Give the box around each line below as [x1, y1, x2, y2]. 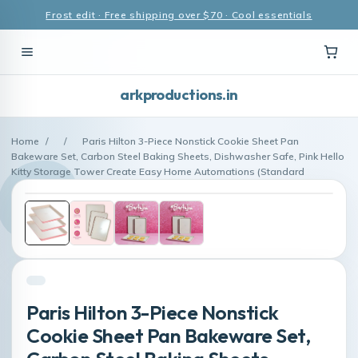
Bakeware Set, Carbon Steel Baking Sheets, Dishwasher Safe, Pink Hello [11, 150, 344, 162]
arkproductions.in [120, 86, 238, 104]
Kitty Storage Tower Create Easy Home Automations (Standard [11, 165, 304, 177]
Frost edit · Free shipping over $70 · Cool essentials [46, 9, 312, 21]
